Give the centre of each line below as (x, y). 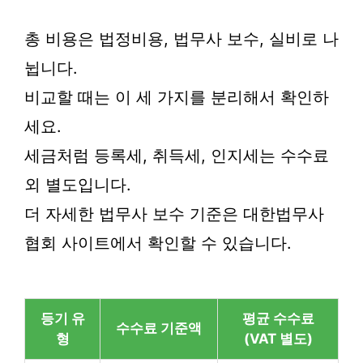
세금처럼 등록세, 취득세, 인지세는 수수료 (177, 156)
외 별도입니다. (78, 185)
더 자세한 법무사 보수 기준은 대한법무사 (174, 214)
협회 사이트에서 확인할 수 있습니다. (158, 243)
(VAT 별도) (278, 339)
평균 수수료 (278, 318)
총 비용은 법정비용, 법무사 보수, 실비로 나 (181, 39)
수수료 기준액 (159, 328)
